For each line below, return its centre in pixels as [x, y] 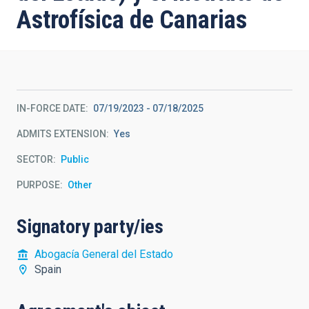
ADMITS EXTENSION [61, 134]
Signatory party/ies [90, 227]
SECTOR [35, 159]
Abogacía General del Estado [104, 254]
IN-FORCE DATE [51, 108]
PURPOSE [38, 185]
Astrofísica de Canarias [132, 20]
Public [75, 159]
